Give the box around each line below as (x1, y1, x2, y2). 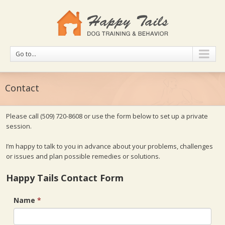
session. (6, 122, 32, 131)
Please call (6, 111, 40, 121)
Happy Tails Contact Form (6, 172, 124, 184)
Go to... (16, 50, 36, 58)
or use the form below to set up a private (82, 111, 208, 121)
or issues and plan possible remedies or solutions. (6, 152, 160, 161)
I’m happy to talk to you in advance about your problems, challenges (6, 142, 213, 151)
